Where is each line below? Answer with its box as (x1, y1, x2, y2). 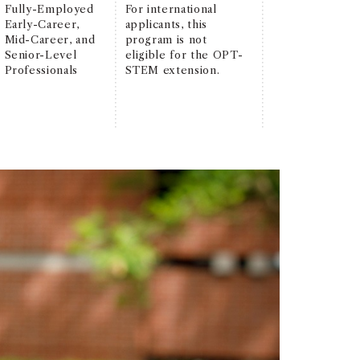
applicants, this (125, 17, 207, 31)
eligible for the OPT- (125, 47, 243, 61)
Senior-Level (4, 47, 77, 61)
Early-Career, (4, 17, 80, 31)
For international (125, 2, 217, 15)
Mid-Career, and (4, 32, 96, 46)
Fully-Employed (4, 2, 94, 15)
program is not (125, 32, 207, 46)
